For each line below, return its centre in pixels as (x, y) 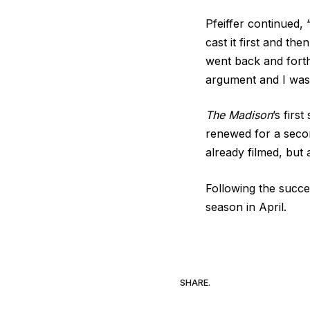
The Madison (239, 115)
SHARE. (195, 282)
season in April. (246, 207)
